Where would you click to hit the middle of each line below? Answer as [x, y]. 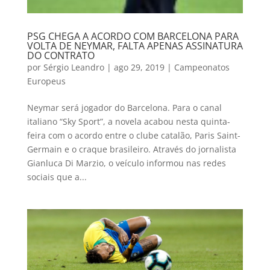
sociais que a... [57, 177]
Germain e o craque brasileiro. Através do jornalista [131, 149]
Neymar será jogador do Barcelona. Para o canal [124, 107]
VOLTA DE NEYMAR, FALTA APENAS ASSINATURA [135, 46]
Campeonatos [202, 67]
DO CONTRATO [61, 55]
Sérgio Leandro [74, 67]
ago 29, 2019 [139, 67]
